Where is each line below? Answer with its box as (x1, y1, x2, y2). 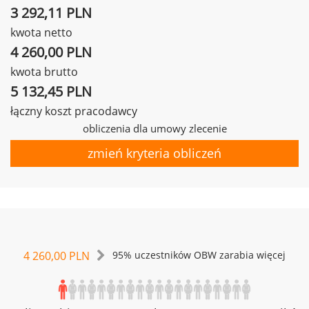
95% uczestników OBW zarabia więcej (112, 249, 286, 261)
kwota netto (10, 25, 72, 40)
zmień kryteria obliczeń (88, 145, 221, 161)
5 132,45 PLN (10, 82, 92, 101)
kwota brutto (10, 64, 78, 79)
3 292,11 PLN (10, 3, 92, 22)
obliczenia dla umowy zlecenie (82, 121, 227, 135)
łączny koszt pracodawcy (10, 103, 137, 119)
